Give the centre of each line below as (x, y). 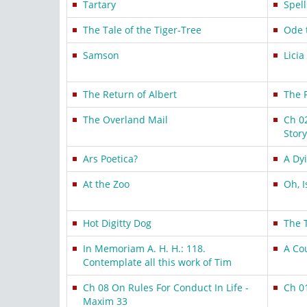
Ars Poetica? (110, 159)
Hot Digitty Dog (117, 223)
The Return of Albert (130, 94)
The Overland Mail (125, 120)
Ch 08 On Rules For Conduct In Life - (166, 287)
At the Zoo (106, 184)
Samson (101, 55)
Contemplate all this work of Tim (157, 262)
